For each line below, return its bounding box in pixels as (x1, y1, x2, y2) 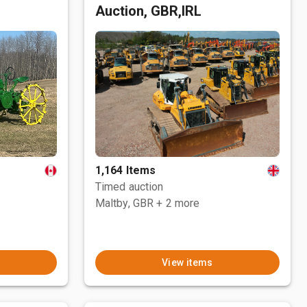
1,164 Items (95, 164, 156, 177)
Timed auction (95, 180, 164, 193)
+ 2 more (156, 197, 200, 210)
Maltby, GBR (95, 197, 154, 210)
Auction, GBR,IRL (95, 3, 201, 19)
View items (161, 257, 213, 268)
